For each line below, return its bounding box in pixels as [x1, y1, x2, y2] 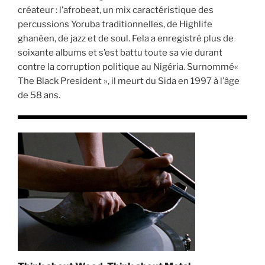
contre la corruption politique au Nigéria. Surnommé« [18, 61, 238, 72]
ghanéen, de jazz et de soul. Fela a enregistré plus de [18, 33, 234, 44]
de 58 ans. [18, 89, 60, 101]
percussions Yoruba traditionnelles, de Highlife [18, 18, 212, 30]
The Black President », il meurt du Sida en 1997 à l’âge [18, 75, 240, 86]
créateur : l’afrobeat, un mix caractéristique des [18, 4, 214, 15]
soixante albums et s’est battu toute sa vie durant [18, 47, 222, 58]
